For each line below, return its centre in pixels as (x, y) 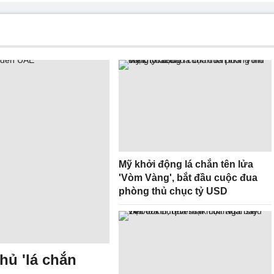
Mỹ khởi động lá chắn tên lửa (186, 164)
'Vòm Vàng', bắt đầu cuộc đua (188, 178)
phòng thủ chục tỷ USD (173, 191)
